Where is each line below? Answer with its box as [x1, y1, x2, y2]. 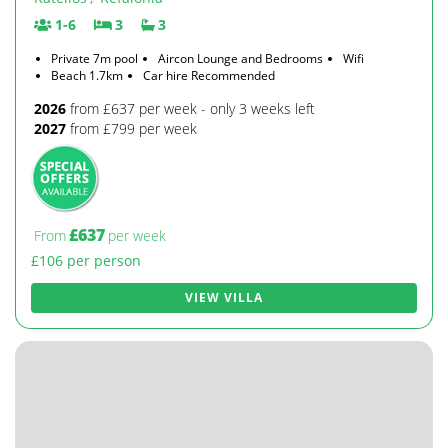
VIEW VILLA [185, 289, 263, 306]
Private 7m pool [51, 50, 138, 67]
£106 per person [31, 251, 141, 270]
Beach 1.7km [51, 67, 123, 84]
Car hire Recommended [143, 67, 275, 84]
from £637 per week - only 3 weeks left [66, 99, 315, 118]
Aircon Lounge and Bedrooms [158, 50, 323, 67]
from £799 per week [66, 119, 197, 138]
